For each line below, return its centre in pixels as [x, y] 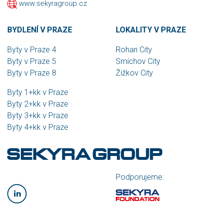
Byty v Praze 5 [32, 62]
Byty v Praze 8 [32, 73]
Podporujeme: [140, 177]
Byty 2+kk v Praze [38, 104]
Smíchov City [138, 62]
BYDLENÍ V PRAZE [40, 30]
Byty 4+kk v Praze [38, 127]
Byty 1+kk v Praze [38, 93]
